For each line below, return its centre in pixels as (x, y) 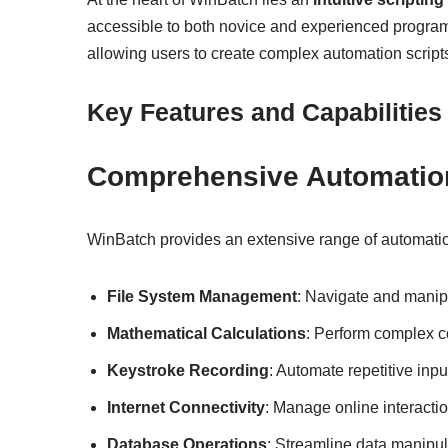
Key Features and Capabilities (264, 111)
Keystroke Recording (188, 370)
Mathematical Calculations (206, 333)
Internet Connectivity (186, 407)
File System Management (202, 296)
